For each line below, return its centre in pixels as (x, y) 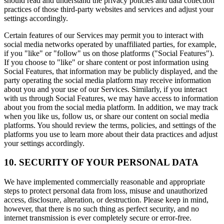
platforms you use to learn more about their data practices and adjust (111, 134)
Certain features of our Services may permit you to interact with (104, 35)
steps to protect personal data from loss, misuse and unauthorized (106, 191)
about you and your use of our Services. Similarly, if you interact (105, 89)
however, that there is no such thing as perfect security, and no (101, 209)
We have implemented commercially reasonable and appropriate (104, 182)
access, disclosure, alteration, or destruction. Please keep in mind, (106, 200)
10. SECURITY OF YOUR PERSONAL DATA (101, 162)
